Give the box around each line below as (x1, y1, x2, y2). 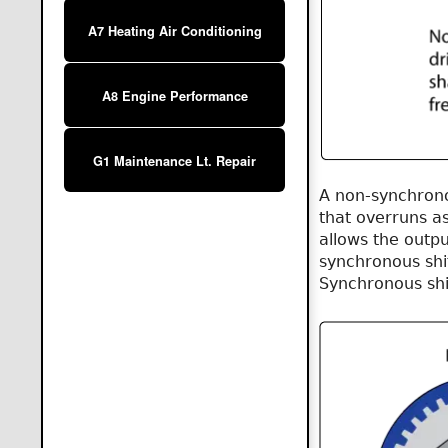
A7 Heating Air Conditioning (87, 22, 262, 41)
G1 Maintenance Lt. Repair (93, 152, 257, 171)
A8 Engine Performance (101, 87, 248, 106)
